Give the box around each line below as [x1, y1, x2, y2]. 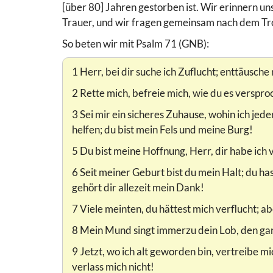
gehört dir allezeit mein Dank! [72, 181, 204, 194]
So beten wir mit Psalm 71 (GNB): [62, 37, 209, 51]
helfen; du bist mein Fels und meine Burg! [72, 123, 253, 136]
